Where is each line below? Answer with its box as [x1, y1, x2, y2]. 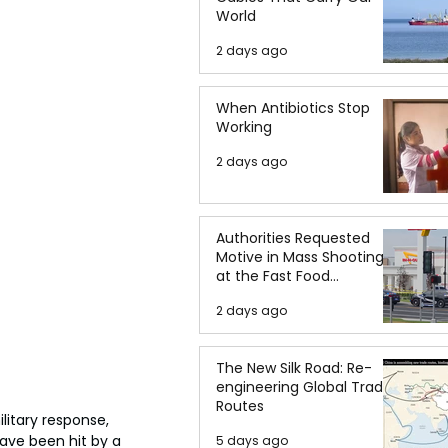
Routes [216, 396, 264, 416]
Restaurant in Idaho [216, 285, 352, 305]
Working [216, 117, 272, 137]
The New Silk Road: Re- [216, 358, 372, 378]
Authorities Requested [216, 228, 370, 248]
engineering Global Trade [216, 377, 392, 397]
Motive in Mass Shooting [216, 247, 384, 267]
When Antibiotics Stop [216, 98, 370, 118]
